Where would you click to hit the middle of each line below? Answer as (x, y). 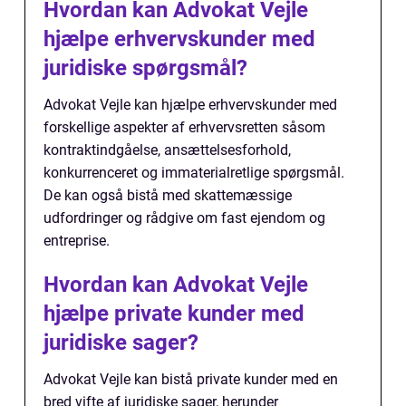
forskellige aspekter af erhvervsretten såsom (184, 128)
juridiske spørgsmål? (145, 68)
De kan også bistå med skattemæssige (168, 196)
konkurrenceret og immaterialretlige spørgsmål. (194, 173)
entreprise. (77, 241)
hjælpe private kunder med (174, 314)
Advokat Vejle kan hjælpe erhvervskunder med (190, 105)
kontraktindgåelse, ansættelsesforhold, (167, 150)
